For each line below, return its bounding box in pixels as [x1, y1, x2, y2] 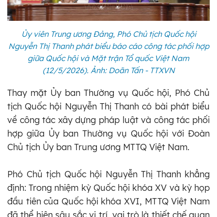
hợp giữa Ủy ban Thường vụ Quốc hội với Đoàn [7, 128, 210, 139]
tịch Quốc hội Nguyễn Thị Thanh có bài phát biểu [7, 101, 210, 112]
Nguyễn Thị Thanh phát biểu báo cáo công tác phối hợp [8, 41, 209, 51]
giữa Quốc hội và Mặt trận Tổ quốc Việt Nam [28, 53, 189, 63]
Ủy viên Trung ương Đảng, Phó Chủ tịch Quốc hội [21, 29, 196, 39]
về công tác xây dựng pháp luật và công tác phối [7, 114, 210, 126]
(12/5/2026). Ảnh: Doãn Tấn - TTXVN [42, 65, 175, 76]
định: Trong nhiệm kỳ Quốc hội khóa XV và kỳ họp [7, 182, 210, 194]
